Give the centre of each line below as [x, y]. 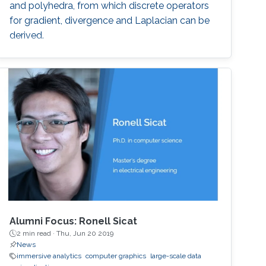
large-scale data [176, 256]
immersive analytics [49, 256]
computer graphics [116, 256]
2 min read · [37, 234]
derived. [27, 35]
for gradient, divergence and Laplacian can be [110, 20]
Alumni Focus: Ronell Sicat [74, 221]
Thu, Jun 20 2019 [85, 234]
